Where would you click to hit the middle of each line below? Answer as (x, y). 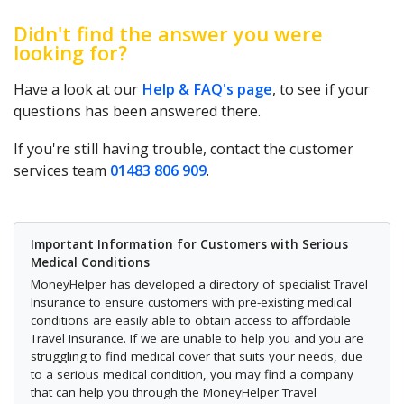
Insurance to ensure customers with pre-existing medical (191, 303)
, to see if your (321, 90)
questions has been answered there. (139, 111)
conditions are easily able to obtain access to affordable (191, 321)
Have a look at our (78, 90)
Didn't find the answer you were (168, 34)
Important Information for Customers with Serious (189, 244)
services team (62, 171)
